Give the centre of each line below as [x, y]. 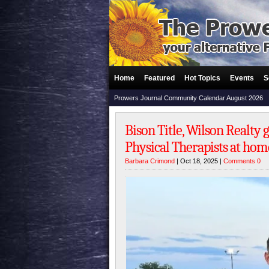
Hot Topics [202, 78]
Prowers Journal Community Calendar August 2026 [189, 98]
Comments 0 [242, 161]
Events [242, 78]
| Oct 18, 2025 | [199, 161]
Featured [159, 78]
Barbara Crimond [150, 161]
